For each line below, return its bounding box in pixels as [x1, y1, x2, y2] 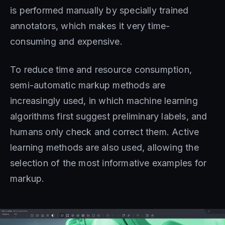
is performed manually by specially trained [10, 5, 189, 16]
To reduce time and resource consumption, [10, 64, 192, 75]
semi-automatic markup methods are [10, 79, 166, 90]
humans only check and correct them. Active [10, 126, 199, 137]
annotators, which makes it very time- [10, 20, 170, 31]
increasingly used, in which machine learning [10, 95, 198, 106]
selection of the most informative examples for [10, 157, 207, 168]
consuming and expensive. [10, 36, 123, 47]
